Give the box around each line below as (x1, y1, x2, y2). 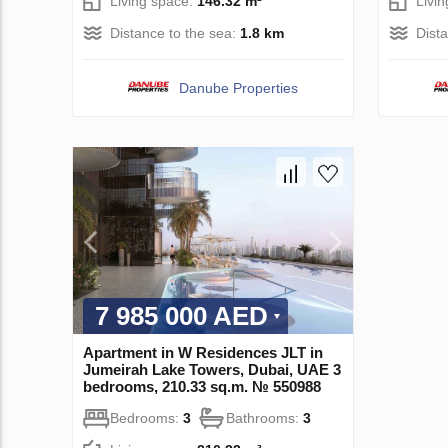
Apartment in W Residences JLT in (83, 343, 323, 361)
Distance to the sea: (110, 25, 240, 42)
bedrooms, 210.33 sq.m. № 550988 (83, 377, 321, 395)
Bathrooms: (226, 409, 303, 426)
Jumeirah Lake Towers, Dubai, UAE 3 (83, 360, 341, 378)
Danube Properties (179, 80, 299, 97)
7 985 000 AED (95, 300, 268, 331)
